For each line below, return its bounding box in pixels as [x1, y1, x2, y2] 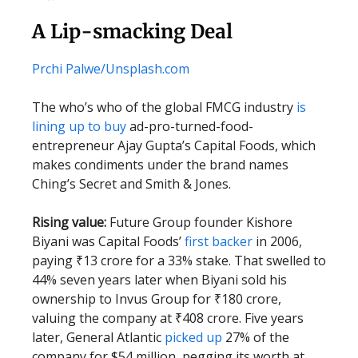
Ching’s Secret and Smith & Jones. [32, 175, 231, 193]
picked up [165, 328, 222, 346]
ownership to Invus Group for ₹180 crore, [32, 290, 281, 308]
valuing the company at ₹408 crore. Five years [32, 309, 304, 327]
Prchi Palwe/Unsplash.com [32, 60, 189, 78]
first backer [185, 233, 253, 250]
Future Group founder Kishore [106, 213, 292, 231]
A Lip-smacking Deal [32, 19, 233, 44]
